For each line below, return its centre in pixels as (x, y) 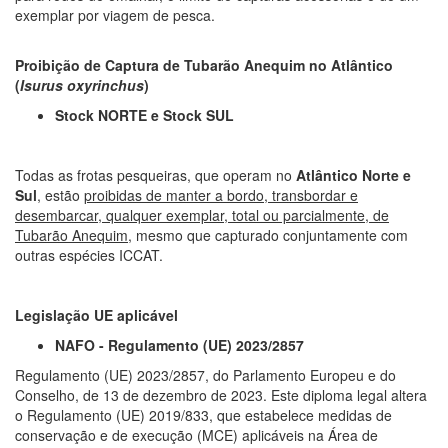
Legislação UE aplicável (96, 314)
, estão (60, 194)
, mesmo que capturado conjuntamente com (268, 234)
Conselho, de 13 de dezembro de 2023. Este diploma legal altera (221, 394)
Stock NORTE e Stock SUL (144, 114)
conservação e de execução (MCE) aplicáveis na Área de (196, 434)
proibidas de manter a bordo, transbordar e (221, 194)
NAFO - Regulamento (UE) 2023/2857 (179, 344)
